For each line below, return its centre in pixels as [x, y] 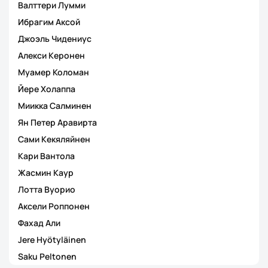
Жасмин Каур [46, 173]
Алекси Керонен [51, 55]
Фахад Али [39, 223]
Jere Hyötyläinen [52, 240]
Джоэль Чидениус [55, 39]
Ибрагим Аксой [49, 22]
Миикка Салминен [55, 106]
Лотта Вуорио [47, 189]
